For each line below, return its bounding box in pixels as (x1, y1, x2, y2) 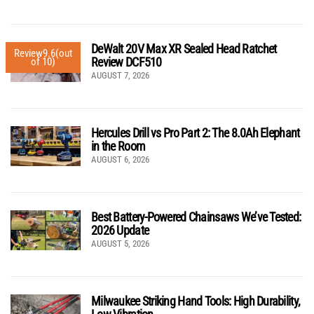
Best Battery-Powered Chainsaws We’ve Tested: (91, 210, 301, 225)
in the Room (91, 139, 146, 154)
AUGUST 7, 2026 (91, 70, 149, 81)
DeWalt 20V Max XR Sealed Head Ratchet (91, 41, 277, 57)
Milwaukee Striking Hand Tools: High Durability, (91, 294, 301, 309)
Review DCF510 (91, 55, 162, 70)
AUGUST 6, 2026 (91, 154, 149, 165)
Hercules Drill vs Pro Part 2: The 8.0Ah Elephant (91, 125, 300, 141)
